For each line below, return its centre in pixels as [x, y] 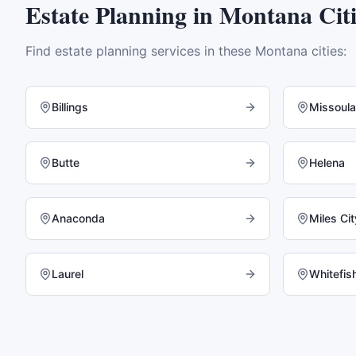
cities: [327, 51]
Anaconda [78, 218]
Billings [70, 107]
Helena [327, 163]
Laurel [68, 274]
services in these [201, 51]
